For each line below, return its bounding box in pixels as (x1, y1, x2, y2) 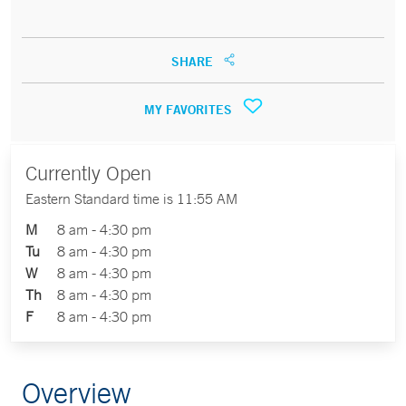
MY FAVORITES (143, 101, 236, 118)
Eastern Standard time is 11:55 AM (25, 188, 237, 208)
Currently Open (25, 160, 151, 185)
